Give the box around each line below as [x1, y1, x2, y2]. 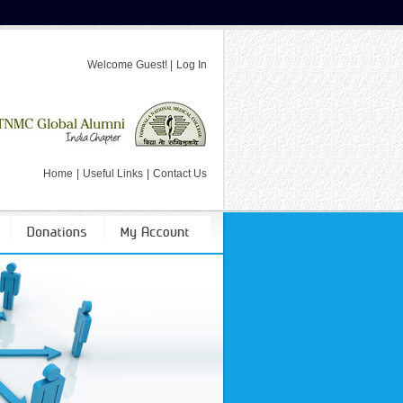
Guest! [136, 58, 167, 71]
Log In [176, 58, 207, 71]
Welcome [87, 58, 136, 71]
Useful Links [83, 167, 143, 180]
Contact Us [153, 167, 207, 180]
